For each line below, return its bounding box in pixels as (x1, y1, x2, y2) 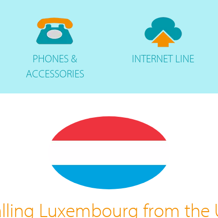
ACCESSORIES (25, 67, 84, 80)
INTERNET (132, 52, 173, 65)
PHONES (33, 52, 72, 65)
